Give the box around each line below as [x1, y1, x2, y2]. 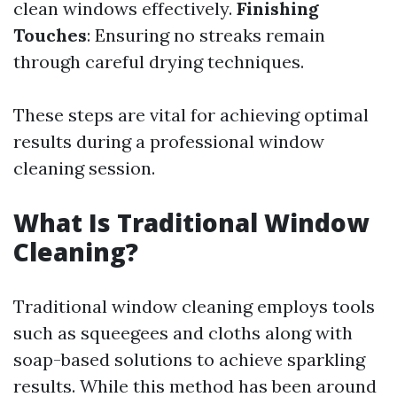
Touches [13, 24, 87, 46]
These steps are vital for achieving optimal [13, 104, 369, 126]
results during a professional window [13, 130, 324, 152]
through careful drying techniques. [13, 51, 304, 73]
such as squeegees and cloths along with [13, 322, 353, 344]
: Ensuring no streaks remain [87, 24, 325, 46]
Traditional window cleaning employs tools [13, 295, 375, 317]
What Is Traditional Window [13, 206, 369, 239]
